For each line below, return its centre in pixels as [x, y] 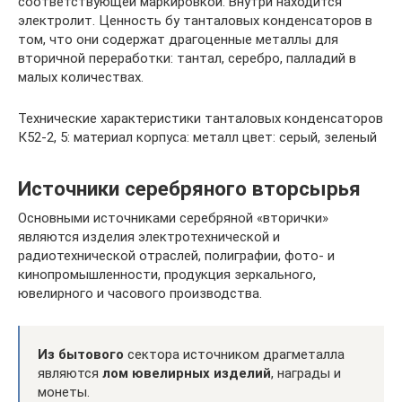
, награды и [306, 373]
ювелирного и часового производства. [140, 293]
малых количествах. [81, 77]
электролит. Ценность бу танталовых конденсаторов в [195, 21]
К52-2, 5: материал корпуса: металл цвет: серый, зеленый [197, 137]
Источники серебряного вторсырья [189, 188]
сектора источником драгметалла [234, 354]
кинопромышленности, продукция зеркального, [167, 275]
